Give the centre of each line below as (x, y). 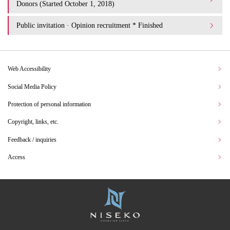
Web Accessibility (29, 69)
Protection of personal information (49, 104)
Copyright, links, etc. (33, 122)
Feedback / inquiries (32, 139)
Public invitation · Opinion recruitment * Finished (90, 25)
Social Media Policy (32, 87)
